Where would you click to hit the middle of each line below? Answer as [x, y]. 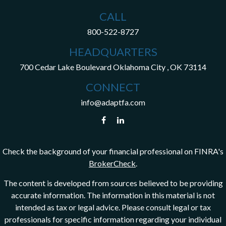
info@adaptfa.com [113, 102]
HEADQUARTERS [113, 51]
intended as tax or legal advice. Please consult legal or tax [113, 207]
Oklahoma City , [141, 67]
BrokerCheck [112, 163]
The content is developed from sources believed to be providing [113, 183]
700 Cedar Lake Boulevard [66, 67]
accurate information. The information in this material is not [113, 195]
